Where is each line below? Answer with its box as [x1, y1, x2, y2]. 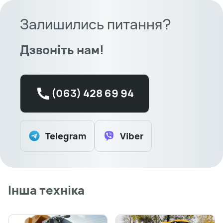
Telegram [45, 129, 86, 142]
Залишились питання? [20, 14, 171, 33]
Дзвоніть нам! [20, 41, 104, 58]
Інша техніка [8, 181, 85, 198]
